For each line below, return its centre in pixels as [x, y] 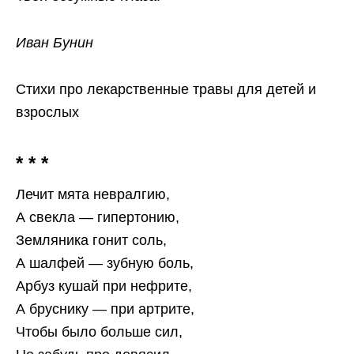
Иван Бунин [55, 43]
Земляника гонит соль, [91, 241]
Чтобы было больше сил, [99, 332]
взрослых [47, 113]
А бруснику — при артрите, [105, 309]
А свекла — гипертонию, [98, 218]
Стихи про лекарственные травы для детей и [166, 90]
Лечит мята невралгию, [93, 195]
